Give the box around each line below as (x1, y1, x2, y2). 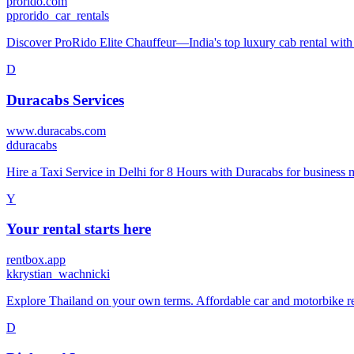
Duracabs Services (6, 91, 124, 108)
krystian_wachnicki (13, 267, 110, 281)
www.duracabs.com (6, 123, 106, 137)
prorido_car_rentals (13, 9, 109, 23)
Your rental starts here (6, 220, 151, 238)
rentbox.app (6, 253, 66, 267)
